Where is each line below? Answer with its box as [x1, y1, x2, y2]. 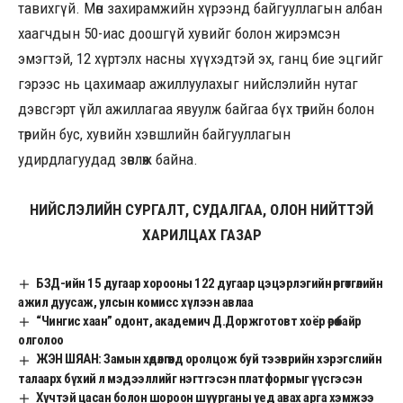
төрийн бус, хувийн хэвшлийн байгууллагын [18, 125, 291, 144]
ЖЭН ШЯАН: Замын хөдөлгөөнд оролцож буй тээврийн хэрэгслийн [36, 351, 382, 368]
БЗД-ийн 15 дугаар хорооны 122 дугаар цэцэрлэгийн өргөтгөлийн [36, 275, 383, 292]
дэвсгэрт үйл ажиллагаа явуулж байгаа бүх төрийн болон [18, 100, 374, 119]
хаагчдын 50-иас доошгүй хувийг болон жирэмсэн [18, 24, 340, 43]
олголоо [18, 332, 66, 349]
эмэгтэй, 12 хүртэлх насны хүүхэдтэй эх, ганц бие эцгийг [18, 49, 383, 68]
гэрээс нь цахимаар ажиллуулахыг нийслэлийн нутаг [18, 75, 358, 94]
